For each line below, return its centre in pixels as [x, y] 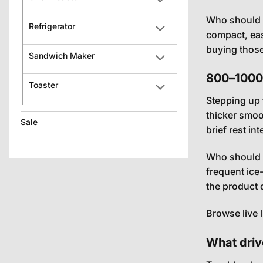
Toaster [43, 85]
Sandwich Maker [62, 55]
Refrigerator [52, 26]
